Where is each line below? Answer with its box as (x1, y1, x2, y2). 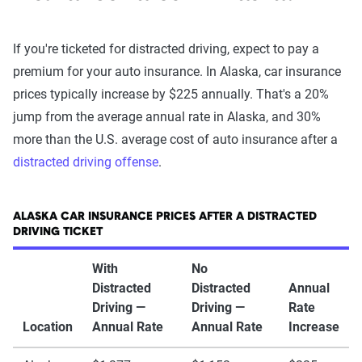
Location (23, 319, 73, 335)
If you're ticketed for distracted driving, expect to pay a (13, 41, 319, 57)
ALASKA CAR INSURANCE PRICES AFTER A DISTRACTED (13, 211, 317, 223)
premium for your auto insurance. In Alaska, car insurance (13, 64, 341, 79)
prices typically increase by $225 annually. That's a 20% (13, 86, 329, 102)
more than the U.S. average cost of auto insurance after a (13, 132, 338, 147)
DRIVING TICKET (13, 226, 103, 238)
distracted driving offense (13, 154, 158, 170)
